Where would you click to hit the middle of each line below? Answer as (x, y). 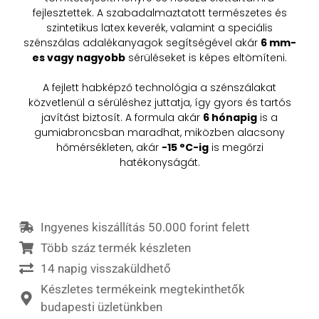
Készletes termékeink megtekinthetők (142, 289)
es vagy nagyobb (79, 57)
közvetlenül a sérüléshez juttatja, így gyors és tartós (159, 102)
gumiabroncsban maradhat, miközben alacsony (159, 132)
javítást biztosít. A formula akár (122, 117)
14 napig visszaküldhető (105, 268)
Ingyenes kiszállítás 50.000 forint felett (145, 227)
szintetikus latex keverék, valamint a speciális (159, 27)
